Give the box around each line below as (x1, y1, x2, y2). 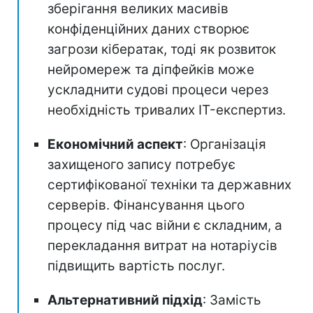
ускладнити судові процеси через (48, 81, 268, 98)
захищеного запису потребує (48, 156, 235, 173)
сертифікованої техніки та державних (48, 176, 291, 193)
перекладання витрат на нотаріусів (48, 237, 277, 254)
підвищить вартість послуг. (48, 257, 225, 274)
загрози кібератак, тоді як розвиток (48, 41, 276, 57)
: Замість (203, 291, 261, 308)
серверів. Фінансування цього (48, 196, 245, 213)
